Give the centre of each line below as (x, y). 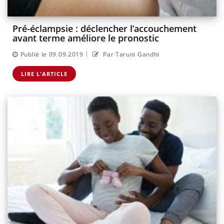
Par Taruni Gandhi (130, 54)
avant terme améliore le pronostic (86, 38)
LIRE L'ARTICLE (44, 73)
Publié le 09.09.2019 (52, 54)
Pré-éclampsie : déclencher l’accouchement (104, 29)
